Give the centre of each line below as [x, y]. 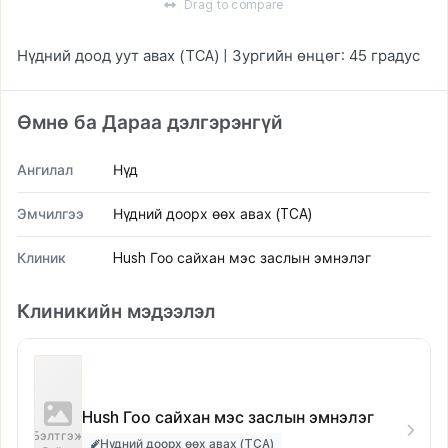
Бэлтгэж [58, 436]
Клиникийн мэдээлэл [116, 311]
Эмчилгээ [50, 214]
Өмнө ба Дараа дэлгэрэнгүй [150, 122]
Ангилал [45, 170]
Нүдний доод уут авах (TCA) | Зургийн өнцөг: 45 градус [218, 56]
